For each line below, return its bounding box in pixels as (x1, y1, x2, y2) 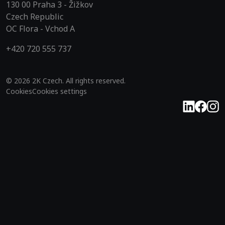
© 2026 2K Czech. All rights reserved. (6, 75, 126, 85)
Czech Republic (6, 11, 63, 22)
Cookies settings (32, 86, 87, 96)
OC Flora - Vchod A (6, 23, 75, 34)
